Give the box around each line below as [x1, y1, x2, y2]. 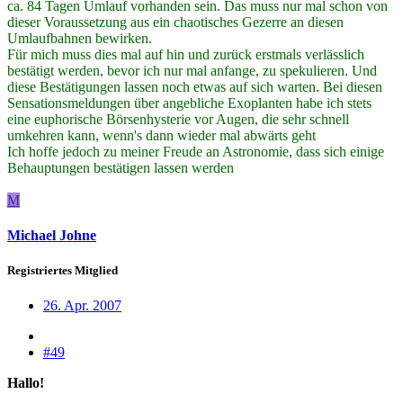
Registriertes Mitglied [7, 264, 118, 278]
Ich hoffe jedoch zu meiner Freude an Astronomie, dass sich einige [7, 143, 384, 159]
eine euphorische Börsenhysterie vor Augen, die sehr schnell [7, 111, 349, 127]
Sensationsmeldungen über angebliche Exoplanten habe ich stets [7, 94, 372, 111]
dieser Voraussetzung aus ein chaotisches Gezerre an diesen [7, 13, 344, 30]
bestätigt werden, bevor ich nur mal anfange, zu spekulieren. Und [7, 62, 377, 78]
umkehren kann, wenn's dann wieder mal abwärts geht [7, 127, 319, 143]
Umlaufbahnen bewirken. [7, 30, 152, 46]
